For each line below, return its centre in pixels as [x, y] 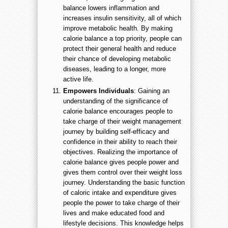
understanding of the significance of [116, 101]
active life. [78, 79]
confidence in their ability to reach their [120, 142]
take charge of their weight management [122, 122]
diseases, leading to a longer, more [115, 69]
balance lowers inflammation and [111, 8]
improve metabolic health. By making [118, 28]
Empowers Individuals [98, 91]
